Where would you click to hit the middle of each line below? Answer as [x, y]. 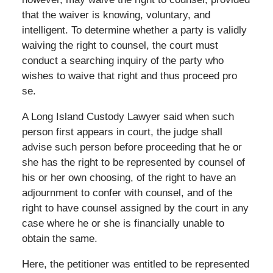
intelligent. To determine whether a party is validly [134, 30]
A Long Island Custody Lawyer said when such [128, 116]
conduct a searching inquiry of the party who [122, 60]
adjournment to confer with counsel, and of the [127, 193]
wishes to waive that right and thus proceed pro [129, 76]
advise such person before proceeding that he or [132, 147]
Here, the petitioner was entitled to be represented [135, 264]
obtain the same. [59, 238]
